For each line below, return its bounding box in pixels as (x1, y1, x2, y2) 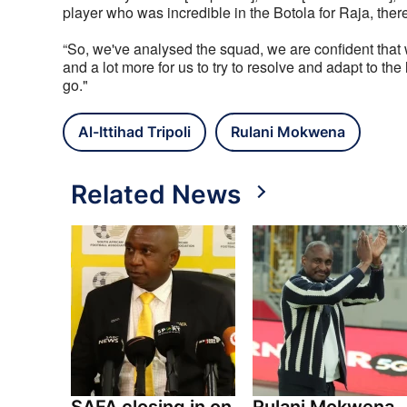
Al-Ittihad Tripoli (78, 123, 191, 142)
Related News (71, 179, 241, 211)
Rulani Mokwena (231, 123, 345, 142)
